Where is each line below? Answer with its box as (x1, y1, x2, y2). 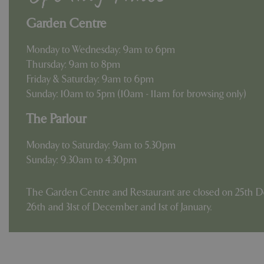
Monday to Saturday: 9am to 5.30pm (27, 140, 176, 151)
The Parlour (27, 112, 87, 127)
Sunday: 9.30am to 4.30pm (27, 154, 137, 166)
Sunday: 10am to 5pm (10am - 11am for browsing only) (27, 88, 246, 100)
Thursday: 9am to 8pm (27, 59, 121, 71)
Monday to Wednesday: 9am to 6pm (27, 44, 176, 56)
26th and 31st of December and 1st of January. (27, 202, 212, 213)
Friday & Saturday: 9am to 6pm (27, 74, 154, 85)
